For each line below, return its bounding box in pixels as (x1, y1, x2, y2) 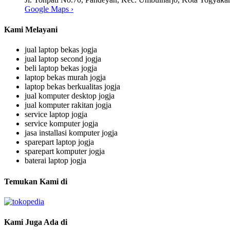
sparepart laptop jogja (25, 138, 94, 147)
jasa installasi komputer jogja (25, 128, 118, 138)
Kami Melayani (4, 25, 57, 34)
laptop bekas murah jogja (25, 73, 106, 82)
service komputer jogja (25, 119, 98, 128)
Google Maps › (25, 4, 73, 13)
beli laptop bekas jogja (25, 64, 97, 73)
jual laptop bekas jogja (25, 45, 97, 54)
